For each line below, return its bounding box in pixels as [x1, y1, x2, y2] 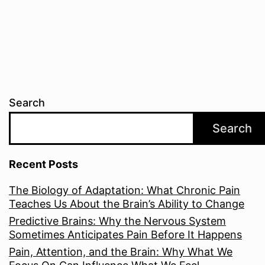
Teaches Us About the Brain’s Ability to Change [9, 198, 244, 211]
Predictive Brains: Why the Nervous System [9, 215, 226, 228]
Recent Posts [9, 158, 78, 171]
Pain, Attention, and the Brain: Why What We [9, 245, 232, 258]
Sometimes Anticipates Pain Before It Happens [9, 228, 242, 241]
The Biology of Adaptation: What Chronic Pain [9, 184, 240, 197]
